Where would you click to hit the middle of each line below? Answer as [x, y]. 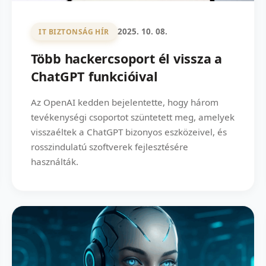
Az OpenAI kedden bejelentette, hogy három [124, 102]
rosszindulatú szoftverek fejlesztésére [109, 147]
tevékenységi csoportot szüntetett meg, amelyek [132, 117]
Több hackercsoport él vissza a [126, 59]
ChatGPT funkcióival [94, 77]
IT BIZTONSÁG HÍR [74, 31]
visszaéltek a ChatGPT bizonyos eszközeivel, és [129, 132]
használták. [54, 162]
